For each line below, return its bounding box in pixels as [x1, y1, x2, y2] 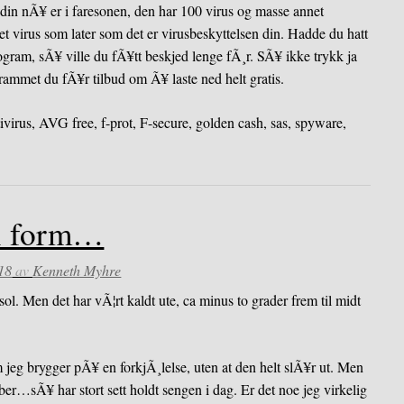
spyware [295, 112, 344, 132]
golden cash [196, 112, 264, 132]
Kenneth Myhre [32, 261, 122, 280]
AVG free [39, 112, 95, 132]
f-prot [101, 112, 133, 132]
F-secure [140, 112, 189, 132]
